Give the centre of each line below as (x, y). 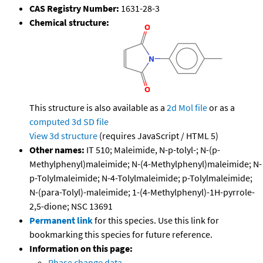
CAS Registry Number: (74, 9)
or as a (221, 108)
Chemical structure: (69, 23)
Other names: (57, 150)
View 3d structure (63, 136)
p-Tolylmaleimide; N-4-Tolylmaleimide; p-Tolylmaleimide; (141, 178)
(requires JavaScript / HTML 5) (158, 136)
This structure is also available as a (98, 108)
